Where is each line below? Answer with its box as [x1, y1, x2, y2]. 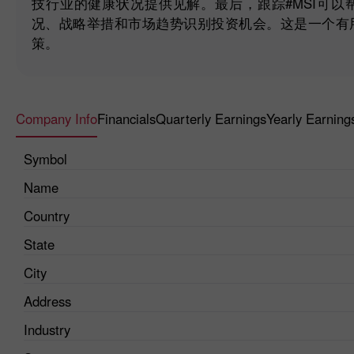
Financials [97, 108, 156, 128]
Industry [24, 319, 70, 339]
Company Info [16, 108, 97, 128]
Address [24, 291, 71, 311]
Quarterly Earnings [156, 108, 266, 128]
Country [24, 205, 70, 225]
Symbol [24, 149, 67, 168]
